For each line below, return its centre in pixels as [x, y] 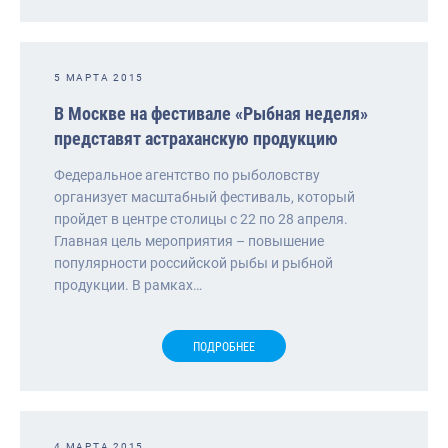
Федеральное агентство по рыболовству [187, 174]
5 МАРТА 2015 [99, 77]
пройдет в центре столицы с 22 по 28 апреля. [201, 218]
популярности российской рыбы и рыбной [193, 262]
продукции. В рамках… [128, 284]
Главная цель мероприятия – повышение [189, 240]
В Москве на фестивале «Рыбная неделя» [211, 113]
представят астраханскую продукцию [196, 138]
